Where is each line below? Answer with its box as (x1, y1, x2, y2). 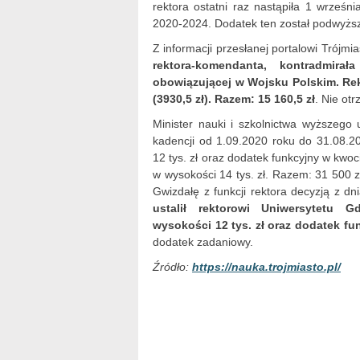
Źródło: (153, 260, 192, 273)
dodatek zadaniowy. (153, 235, 253, 248)
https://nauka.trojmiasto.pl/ (192, 260, 341, 273)
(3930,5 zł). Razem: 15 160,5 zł (153, 92, 315, 105)
